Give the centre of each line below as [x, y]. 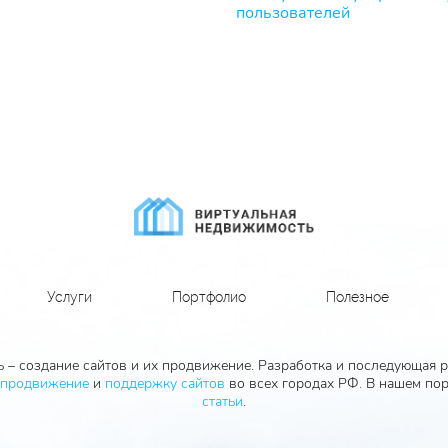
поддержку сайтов [164, 383]
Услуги [69, 297]
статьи [222, 401]
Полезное [357, 297]
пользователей [293, 13]
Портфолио [209, 297]
